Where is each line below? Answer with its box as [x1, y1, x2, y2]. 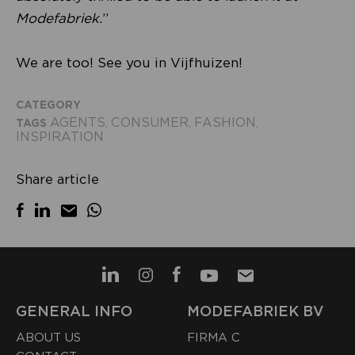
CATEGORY [16, 97, 81, 111]
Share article [16, 170, 99, 187]
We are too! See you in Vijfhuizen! [16, 54, 242, 71]
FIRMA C [187, 330, 241, 345]
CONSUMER [111, 114, 189, 130]
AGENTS [50, 114, 105, 130]
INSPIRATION [16, 128, 104, 144]
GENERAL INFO [16, 302, 132, 319]
